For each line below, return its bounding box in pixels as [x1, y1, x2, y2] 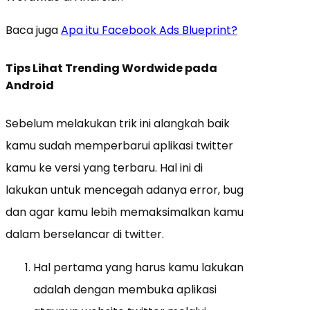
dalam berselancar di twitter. [6, 226, 164, 243]
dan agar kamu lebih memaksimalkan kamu [6, 204, 244, 221]
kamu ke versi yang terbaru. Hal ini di [6, 160, 203, 176]
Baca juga [6, 21, 61, 38]
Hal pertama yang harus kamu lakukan [33, 259, 244, 276]
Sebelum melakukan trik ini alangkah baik [6, 116, 230, 132]
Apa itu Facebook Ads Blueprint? [61, 21, 237, 38]
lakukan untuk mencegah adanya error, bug [6, 182, 244, 199]
